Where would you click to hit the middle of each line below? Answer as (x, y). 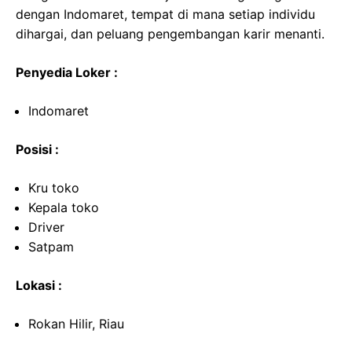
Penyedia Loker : (67, 72)
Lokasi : (39, 285)
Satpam (51, 247)
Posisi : (37, 149)
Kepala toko (64, 207)
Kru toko (54, 188)
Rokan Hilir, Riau (76, 324)
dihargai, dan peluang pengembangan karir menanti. (170, 34)
